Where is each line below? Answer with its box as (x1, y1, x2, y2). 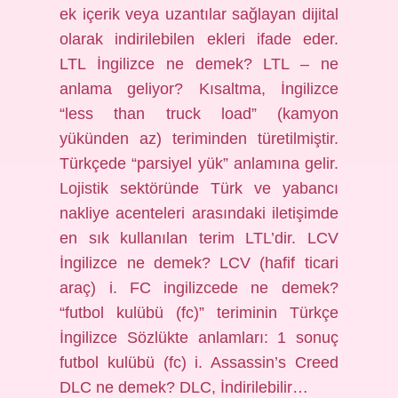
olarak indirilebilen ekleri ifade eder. (60, 30, 338, 48)
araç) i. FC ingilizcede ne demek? (60, 279, 338, 297)
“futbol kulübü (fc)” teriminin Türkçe (60, 304, 338, 322)
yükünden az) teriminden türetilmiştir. (60, 130, 338, 147)
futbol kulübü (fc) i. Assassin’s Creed (60, 354, 338, 371)
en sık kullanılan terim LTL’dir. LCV (60, 229, 338, 247)
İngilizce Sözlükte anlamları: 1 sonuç (60, 329, 338, 346)
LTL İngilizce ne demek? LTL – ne (60, 55, 338, 73)
